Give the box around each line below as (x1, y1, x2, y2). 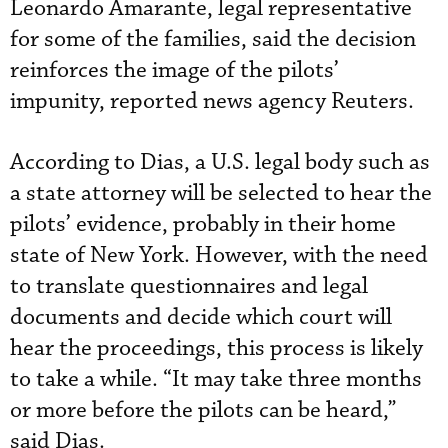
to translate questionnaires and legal (10, 272, 368, 301)
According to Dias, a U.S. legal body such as (10, 148, 430, 177)
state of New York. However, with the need (10, 241, 428, 270)
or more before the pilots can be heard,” (10, 396, 397, 425)
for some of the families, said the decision (10, 25, 416, 54)
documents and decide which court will (10, 303, 392, 332)
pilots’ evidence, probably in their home (10, 210, 396, 239)
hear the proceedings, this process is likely (10, 334, 423, 363)
